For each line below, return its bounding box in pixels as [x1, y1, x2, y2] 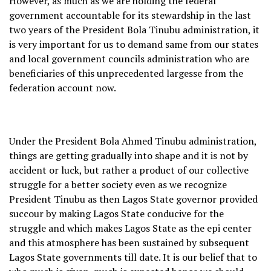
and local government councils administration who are [9, 51, 249, 65]
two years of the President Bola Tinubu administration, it [9, 22, 260, 36]
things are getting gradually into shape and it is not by [9, 148, 248, 162]
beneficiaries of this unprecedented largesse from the [9, 66, 243, 80]
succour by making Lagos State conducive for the [9, 206, 224, 220]
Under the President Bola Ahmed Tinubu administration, [9, 134, 256, 148]
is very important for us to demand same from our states [9, 37, 258, 51]
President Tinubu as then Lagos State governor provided [9, 192, 258, 206]
